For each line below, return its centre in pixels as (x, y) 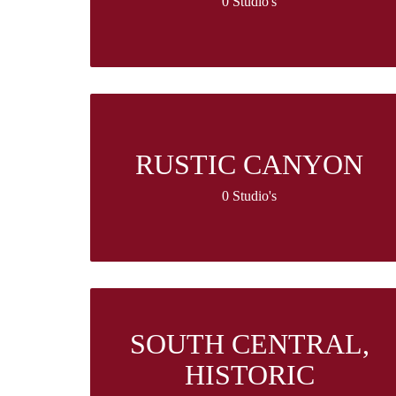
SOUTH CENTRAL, (249, 344)
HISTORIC (249, 375)
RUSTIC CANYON (249, 165)
